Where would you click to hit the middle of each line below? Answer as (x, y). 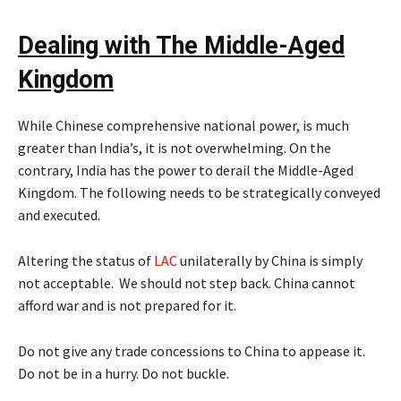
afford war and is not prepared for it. (127, 306)
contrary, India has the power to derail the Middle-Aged (186, 171)
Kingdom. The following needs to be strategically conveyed (199, 193)
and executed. (59, 215)
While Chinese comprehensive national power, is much (183, 126)
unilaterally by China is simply (270, 261)
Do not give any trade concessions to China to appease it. (192, 351)
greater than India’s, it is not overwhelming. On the (175, 148)
